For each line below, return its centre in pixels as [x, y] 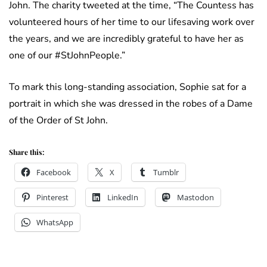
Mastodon [195, 198]
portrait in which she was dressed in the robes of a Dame [131, 104]
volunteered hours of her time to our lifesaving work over [132, 22]
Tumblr [166, 173]
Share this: [27, 152]
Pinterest [52, 198]
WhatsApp [55, 223]
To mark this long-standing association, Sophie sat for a [128, 87]
